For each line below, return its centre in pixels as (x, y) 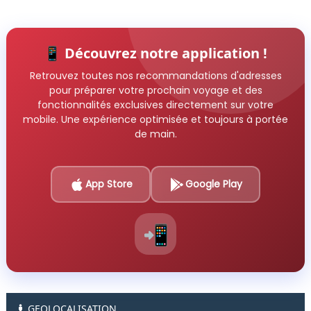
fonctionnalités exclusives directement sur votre (155, 105)
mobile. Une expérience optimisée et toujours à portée (155, 119)
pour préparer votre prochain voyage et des (155, 90)
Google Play (214, 184)
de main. (155, 134)
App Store (109, 184)
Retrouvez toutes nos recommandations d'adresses (155, 76)
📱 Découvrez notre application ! (155, 53)
